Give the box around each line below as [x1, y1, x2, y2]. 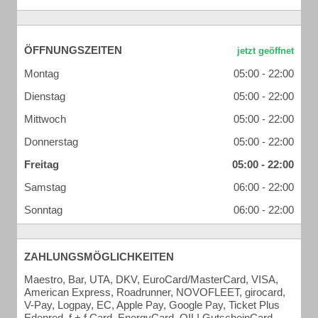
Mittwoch [24, 113, 66, 125]
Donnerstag [24, 136, 78, 148]
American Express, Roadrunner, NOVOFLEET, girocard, [24, 286, 285, 298]
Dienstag [24, 90, 65, 102]
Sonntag [24, 204, 62, 216]
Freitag [24, 158, 59, 170]
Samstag [24, 181, 66, 193]
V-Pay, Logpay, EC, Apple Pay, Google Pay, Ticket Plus [24, 299, 280, 311]
